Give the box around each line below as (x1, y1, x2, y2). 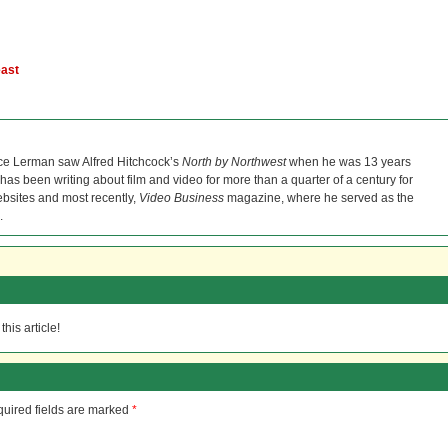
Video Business (139, 191, 224, 205)
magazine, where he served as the (224, 191, 414, 205)
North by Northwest (182, 155, 286, 169)
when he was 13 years (286, 155, 411, 169)
